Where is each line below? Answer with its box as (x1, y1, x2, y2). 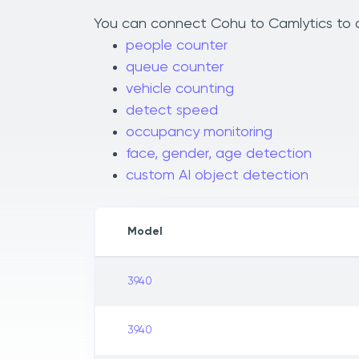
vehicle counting (126, 82, 234, 97)
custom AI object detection (126, 168, 309, 184)
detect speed (126, 103, 218, 119)
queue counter (126, 60, 224, 75)
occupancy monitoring (126, 125, 272, 140)
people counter (126, 38, 228, 54)
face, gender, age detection (126, 147, 312, 162)
